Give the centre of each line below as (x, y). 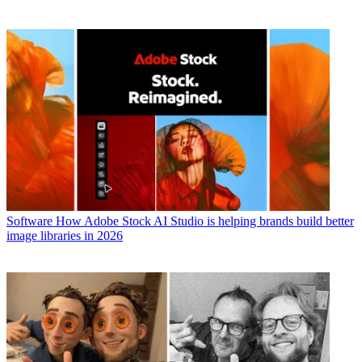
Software (29, 221)
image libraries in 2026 (65, 235)
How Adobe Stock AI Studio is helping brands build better (205, 221)
